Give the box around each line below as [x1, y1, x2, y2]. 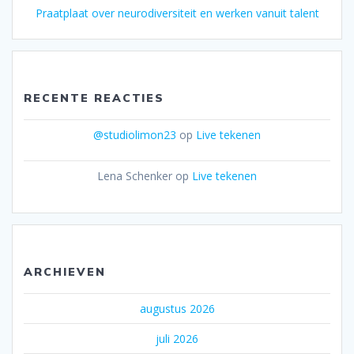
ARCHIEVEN [24, 264, 106, 279]
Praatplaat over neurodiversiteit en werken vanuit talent [35, 5, 319, 21]
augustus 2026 [139, 300, 215, 316]
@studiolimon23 [93, 126, 176, 142]
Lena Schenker [97, 168, 172, 183]
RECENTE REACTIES [24, 90, 165, 105]
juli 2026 [156, 330, 198, 346]
